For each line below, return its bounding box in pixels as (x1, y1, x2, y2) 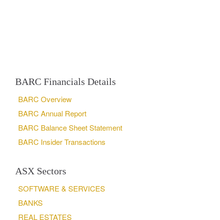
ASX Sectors (15, 165, 66, 176)
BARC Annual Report (18, 108, 87, 119)
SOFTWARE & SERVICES (18, 183, 106, 193)
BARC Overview (18, 94, 72, 105)
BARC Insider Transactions (18, 137, 106, 147)
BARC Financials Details (15, 76, 116, 87)
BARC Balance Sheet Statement (18, 122, 123, 133)
